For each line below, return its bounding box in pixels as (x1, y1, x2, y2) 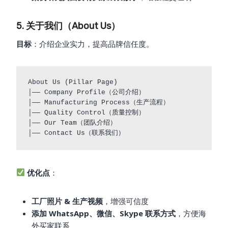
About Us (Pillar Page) (27, 78, 118, 87)
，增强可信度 (103, 195, 149, 206)
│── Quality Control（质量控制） (27, 109, 145, 117)
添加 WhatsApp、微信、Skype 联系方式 (32, 208, 176, 218)
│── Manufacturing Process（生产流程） (27, 99, 169, 107)
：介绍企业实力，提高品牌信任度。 (32, 38, 154, 49)
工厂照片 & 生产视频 (32, 195, 103, 206)
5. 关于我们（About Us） (16, 20, 120, 32)
